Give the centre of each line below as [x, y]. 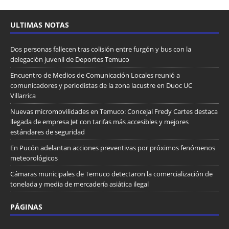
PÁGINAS [26, 207]
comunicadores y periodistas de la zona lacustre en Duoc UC [101, 85]
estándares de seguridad [48, 132]
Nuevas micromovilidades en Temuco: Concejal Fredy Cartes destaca [114, 111]
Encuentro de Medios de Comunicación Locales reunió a [95, 75]
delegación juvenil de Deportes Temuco [70, 59]
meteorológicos [34, 158]
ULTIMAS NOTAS [40, 25]
